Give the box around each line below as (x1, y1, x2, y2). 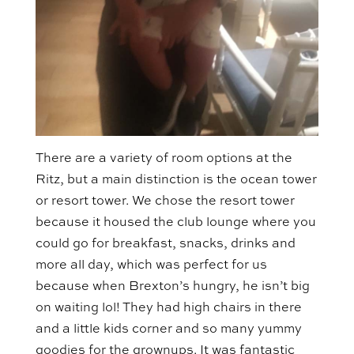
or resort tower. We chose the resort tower (35, 194, 295, 208)
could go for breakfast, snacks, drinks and (35, 237, 296, 250)
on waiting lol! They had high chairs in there (35, 301, 302, 314)
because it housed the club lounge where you (35, 216, 316, 229)
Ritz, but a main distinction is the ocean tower (35, 173, 317, 186)
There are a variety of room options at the (35, 152, 292, 165)
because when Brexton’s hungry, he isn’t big (35, 280, 310, 293)
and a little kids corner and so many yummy (35, 322, 302, 336)
